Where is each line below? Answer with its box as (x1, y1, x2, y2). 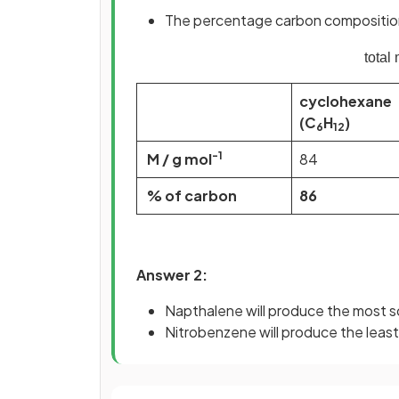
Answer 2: (136, 265, 208, 284)
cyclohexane (299, 91, 392, 110)
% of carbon (144, 185, 237, 205)
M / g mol (144, 149, 212, 168)
